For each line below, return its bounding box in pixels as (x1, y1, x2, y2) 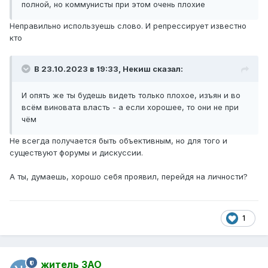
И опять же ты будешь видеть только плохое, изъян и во (22, 90, 240, 100)
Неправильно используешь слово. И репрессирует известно (10, 21, 246, 31)
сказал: (151, 64, 183, 74)
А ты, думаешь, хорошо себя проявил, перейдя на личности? (10, 172, 248, 182)
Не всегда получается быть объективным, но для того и (10, 136, 227, 146)
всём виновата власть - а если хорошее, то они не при (22, 102, 239, 112)
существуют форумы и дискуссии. (10, 148, 143, 158)
